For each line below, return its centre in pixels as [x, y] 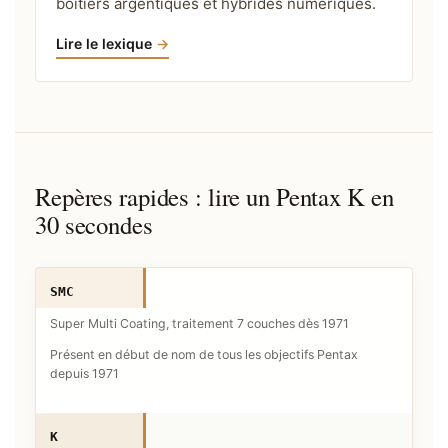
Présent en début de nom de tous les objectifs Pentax [204, 354]
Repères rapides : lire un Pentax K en [214, 196]
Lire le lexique [104, 43]
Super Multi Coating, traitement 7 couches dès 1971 [199, 323]
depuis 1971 [84, 373]
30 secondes [94, 224]
